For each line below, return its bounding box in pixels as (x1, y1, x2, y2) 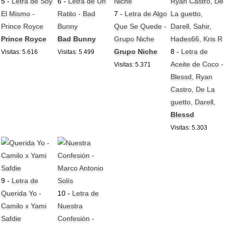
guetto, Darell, (171, 98, 216, 106)
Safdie (1, 214, 22, 222)
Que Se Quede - (114, 22, 167, 31)
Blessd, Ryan (171, 73, 213, 81)
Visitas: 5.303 (171, 124, 208, 132)
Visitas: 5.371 (114, 61, 151, 69)
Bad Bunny (58, 35, 96, 43)
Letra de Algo (125, 10, 167, 18)
